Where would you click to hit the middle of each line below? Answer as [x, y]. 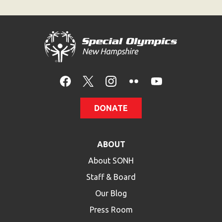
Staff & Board [111, 177]
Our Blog [111, 193]
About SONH [111, 160]
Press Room [111, 209]
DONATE [111, 108]
